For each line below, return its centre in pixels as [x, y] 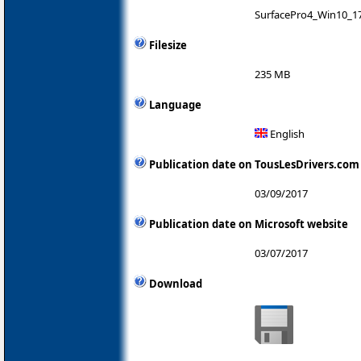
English [286, 133]
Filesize [168, 45]
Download [176, 283]
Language [175, 104]
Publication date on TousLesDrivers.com [254, 164]
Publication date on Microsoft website [249, 224]
